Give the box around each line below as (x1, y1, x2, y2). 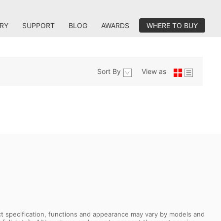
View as (142, 67, 166, 75)
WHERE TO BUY (147, 21, 198, 30)
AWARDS (101, 21, 129, 30)
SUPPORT (22, 21, 55, 30)
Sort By (97, 67, 121, 75)
